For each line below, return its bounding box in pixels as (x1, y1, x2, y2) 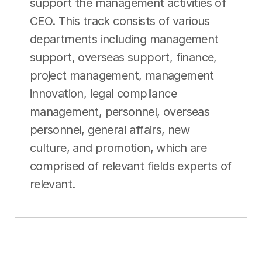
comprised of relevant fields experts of (29, 158, 232, 173)
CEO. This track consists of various (29, 13, 210, 28)
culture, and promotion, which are (29, 140, 207, 155)
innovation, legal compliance (29, 86, 177, 101)
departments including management (29, 32, 219, 46)
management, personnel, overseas (29, 104, 210, 119)
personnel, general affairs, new (29, 122, 190, 137)
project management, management (29, 68, 214, 82)
